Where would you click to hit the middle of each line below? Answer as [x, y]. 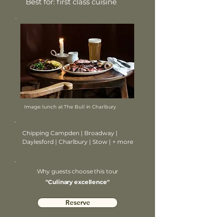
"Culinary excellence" [77, 182]
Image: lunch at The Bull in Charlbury [70, 107]
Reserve [77, 202]
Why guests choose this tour [77, 171]
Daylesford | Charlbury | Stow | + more [78, 142]
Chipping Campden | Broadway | [70, 133]
